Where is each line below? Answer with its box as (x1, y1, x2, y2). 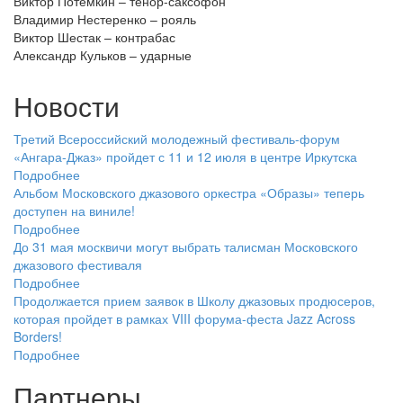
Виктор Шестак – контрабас (13, 28, 175, 46)
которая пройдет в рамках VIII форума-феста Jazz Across (13, 309, 355, 327)
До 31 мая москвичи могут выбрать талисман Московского (13, 237, 358, 255)
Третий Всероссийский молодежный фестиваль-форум (13, 130, 340, 148)
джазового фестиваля (13, 255, 142, 273)
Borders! (13, 327, 62, 345)
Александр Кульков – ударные (13, 46, 192, 64)
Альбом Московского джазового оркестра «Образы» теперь (13, 184, 364, 201)
